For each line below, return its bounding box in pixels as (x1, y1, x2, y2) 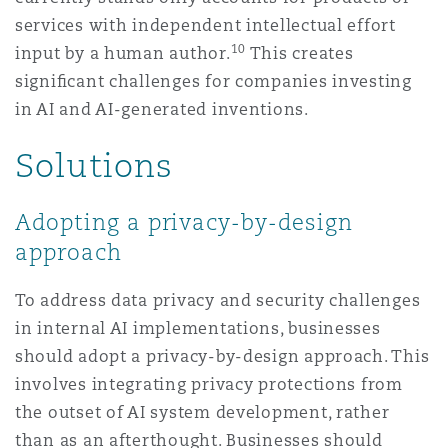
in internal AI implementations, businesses (15, 318, 381, 339)
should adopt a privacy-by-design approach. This (15, 346, 430, 367)
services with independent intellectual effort (15, 15, 396, 36)
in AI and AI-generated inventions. (15, 99, 309, 120)
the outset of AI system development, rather (15, 402, 390, 423)
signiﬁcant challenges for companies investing (15, 71, 412, 92)
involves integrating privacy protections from (15, 374, 403, 395)
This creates (246, 43, 354, 64)
